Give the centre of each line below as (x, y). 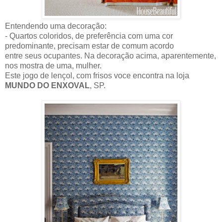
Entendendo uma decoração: (56, 26)
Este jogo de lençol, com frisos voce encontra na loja (97, 75)
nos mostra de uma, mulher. (53, 65)
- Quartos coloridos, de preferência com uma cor (89, 36)
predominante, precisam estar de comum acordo (89, 46)
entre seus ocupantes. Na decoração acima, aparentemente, (111, 55)
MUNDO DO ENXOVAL (47, 85)
